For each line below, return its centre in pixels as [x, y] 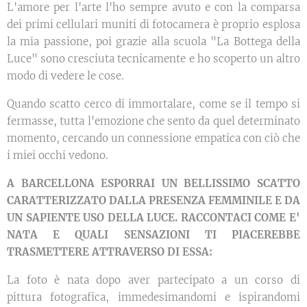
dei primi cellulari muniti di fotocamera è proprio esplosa [153, 25]
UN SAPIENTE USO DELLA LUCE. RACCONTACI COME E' [153, 218]
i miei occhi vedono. [58, 156]
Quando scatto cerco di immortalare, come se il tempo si [153, 104]
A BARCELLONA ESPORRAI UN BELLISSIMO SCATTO [153, 184]
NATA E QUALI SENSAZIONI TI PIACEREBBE [153, 235]
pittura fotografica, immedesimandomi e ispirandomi [153, 297]
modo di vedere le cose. [65, 76]
